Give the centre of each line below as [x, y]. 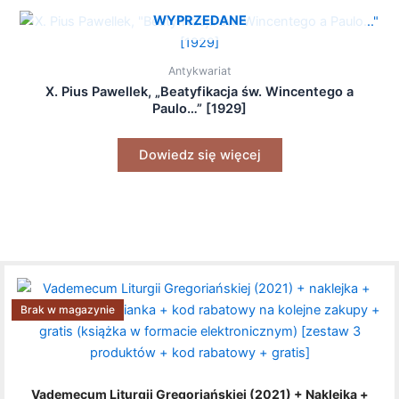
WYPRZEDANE [199, 21]
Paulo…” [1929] [199, 108]
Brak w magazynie [68, 310]
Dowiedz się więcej [199, 155]
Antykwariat [199, 70]
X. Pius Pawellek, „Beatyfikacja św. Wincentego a [199, 91]
